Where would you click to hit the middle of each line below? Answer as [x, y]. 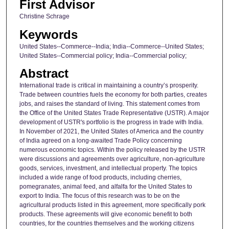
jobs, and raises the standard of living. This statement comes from [109, 104]
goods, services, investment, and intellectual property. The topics [108, 168]
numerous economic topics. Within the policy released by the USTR [112, 150]
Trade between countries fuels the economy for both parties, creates [113, 95]
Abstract [44, 74]
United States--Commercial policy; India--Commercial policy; [103, 55]
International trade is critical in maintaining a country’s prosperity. [109, 86]
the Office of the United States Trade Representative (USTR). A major [114, 113]
